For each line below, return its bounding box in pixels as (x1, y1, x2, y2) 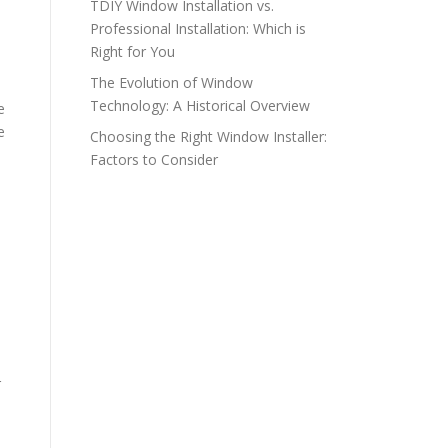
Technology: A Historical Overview (90, 96, 310, 115)
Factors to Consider (90, 150, 218, 169)
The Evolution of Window (90, 73, 253, 92)
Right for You (90, 42, 175, 61)
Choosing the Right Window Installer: (90, 127, 327, 146)
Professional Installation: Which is (90, 19, 306, 38)
